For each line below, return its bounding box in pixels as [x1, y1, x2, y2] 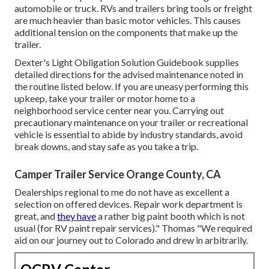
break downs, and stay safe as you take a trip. [14, 141, 198, 153]
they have [57, 210, 96, 222]
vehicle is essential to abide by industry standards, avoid [14, 128, 243, 141]
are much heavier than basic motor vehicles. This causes [14, 14, 241, 26]
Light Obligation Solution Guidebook [50, 56, 205, 68]
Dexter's [14, 56, 50, 68]
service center [74, 104, 134, 116]
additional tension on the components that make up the [14, 26, 238, 38]
